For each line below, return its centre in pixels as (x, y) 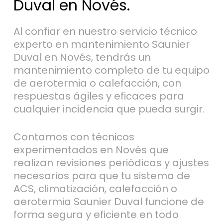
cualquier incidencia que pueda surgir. (109, 109)
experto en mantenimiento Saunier (101, 44)
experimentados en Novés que (91, 150)
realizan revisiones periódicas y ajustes (111, 163)
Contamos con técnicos (74, 137)
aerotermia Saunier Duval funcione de (109, 201)
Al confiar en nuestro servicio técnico (105, 31)
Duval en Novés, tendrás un (82, 57)
